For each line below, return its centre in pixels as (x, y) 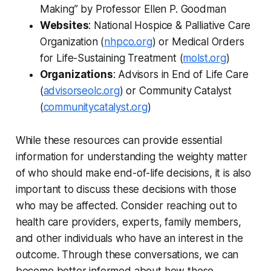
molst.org (204, 58)
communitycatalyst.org (95, 107)
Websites (64, 26)
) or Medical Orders (198, 42)
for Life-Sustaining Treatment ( (111, 58)
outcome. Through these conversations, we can (127, 255)
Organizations (76, 75)
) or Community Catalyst (175, 91)
